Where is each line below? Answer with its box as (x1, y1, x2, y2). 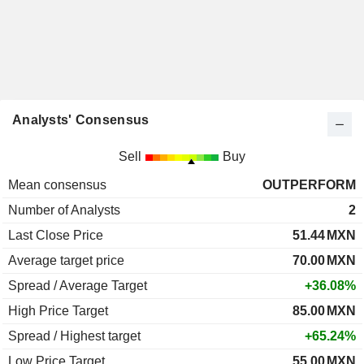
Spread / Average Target (8, 279, 147, 292)
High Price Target (8, 304, 108, 318)
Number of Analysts (8, 203, 120, 217)
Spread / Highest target (8, 329, 141, 343)
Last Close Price (8, 228, 103, 242)
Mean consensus (8, 178, 106, 192)
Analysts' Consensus (12, 113, 149, 127)
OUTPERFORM (262, 178, 356, 192)
